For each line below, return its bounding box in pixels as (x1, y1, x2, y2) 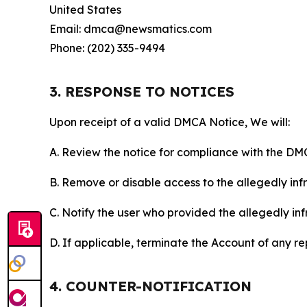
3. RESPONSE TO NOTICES (49, 83, 234, 101)
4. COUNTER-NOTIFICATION (49, 278, 251, 295)
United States (49, 3, 121, 17)
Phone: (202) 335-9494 (49, 41, 165, 56)
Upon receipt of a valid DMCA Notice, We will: (49, 115, 290, 130)
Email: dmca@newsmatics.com (49, 22, 212, 36)
